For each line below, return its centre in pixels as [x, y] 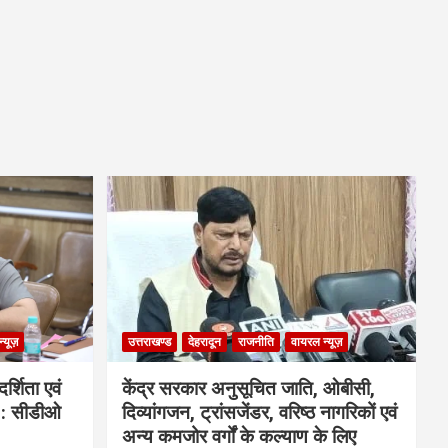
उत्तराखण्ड [149, 341]
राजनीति [255, 341]
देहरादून [204, 341]
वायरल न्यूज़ [316, 341]
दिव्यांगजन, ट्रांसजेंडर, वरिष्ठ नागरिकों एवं [259, 412]
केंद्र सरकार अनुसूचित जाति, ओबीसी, [248, 388]
